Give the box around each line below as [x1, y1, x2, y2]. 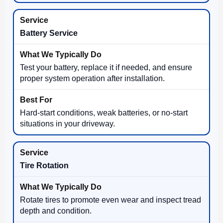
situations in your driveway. [20, 119, 115, 128]
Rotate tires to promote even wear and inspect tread [20, 195, 201, 204]
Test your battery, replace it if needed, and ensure [20, 63, 192, 72]
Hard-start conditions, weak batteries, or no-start [20, 108, 188, 117]
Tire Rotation [20, 161, 69, 170]
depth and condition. [20, 206, 92, 215]
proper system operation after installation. [20, 74, 165, 83]
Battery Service [20, 28, 78, 37]
